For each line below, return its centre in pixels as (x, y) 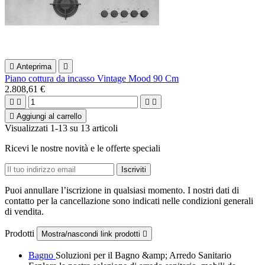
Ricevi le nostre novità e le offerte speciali (83, 148)
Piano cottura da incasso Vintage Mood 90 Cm (92, 78)
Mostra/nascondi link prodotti (92, 234)
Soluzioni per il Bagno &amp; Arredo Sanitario (143, 255)
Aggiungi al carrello (49, 116)
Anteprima (34, 66)
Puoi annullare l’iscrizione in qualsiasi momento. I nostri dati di (122, 190)
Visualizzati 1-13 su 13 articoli (61, 128)
